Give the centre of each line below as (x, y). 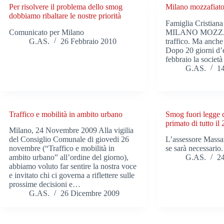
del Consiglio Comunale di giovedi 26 (69, 139)
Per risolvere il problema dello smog (66, 6)
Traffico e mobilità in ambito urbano (66, 114)
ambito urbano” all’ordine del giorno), (69, 157)
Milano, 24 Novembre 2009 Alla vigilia (71, 130)
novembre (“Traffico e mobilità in (62, 148)
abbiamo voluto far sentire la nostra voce (73, 166)
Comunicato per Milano (46, 32)
